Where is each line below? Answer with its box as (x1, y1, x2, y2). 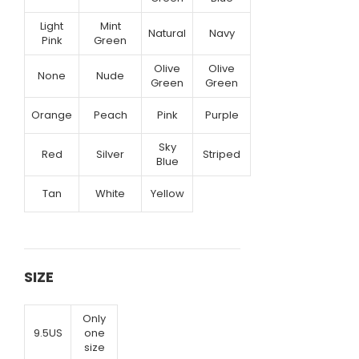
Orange (31, 107, 72, 123)
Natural (148, 25, 186, 41)
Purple (204, 107, 239, 123)
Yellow (150, 185, 184, 201)
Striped (203, 146, 240, 162)
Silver (96, 146, 124, 162)
